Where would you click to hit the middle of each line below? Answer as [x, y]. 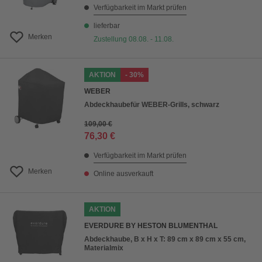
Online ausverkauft [123, 174]
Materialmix [104, 248]
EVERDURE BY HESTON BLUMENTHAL [151, 226]
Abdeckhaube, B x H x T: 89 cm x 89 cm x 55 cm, [165, 239]
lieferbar [107, 26]
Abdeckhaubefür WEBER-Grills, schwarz [152, 105]
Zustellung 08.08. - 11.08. [134, 39]
